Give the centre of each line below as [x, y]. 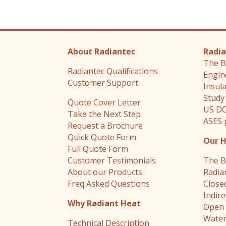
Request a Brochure [105, 126]
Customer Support [103, 83]
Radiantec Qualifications [113, 71]
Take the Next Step [104, 114]
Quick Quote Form [102, 137]
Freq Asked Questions [109, 184]
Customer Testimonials [112, 161]
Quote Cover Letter [104, 103]
